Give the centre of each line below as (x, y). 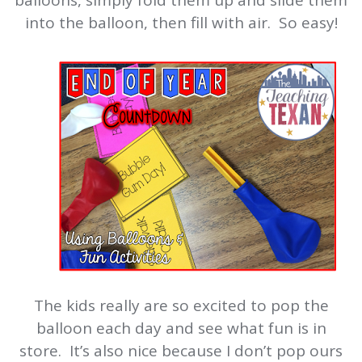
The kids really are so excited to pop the (181, 306)
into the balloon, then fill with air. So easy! (181, 23)
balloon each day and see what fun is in (181, 328)
